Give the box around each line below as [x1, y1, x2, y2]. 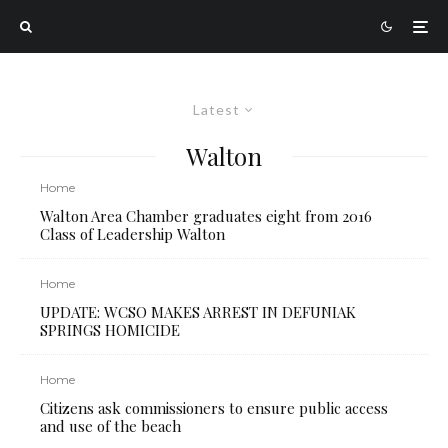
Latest [193, 101, 240, 118]
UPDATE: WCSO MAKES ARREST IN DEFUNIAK [40, 302, 356, 322]
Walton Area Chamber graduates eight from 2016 [40, 206, 372, 226]
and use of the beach [40, 416, 181, 436]
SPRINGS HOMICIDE [40, 320, 180, 340]
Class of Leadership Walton [40, 224, 225, 244]
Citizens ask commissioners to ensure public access [40, 398, 388, 418]
